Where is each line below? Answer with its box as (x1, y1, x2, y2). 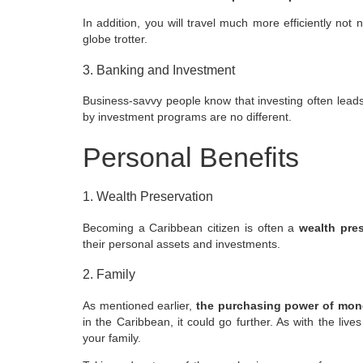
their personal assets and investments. (83, 237, 280, 250)
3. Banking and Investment (83, 62, 235, 77)
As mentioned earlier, (83, 298, 193, 312)
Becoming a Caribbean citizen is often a (83, 220, 300, 234)
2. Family (83, 267, 135, 282)
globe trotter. (83, 32, 147, 46)
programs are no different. (154, 110, 292, 124)
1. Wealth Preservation (83, 189, 213, 204)
